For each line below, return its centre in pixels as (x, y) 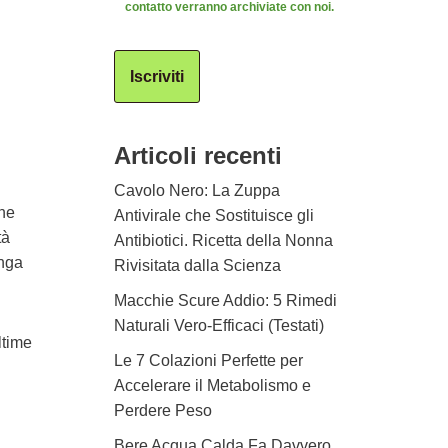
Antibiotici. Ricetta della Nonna (223, 240)
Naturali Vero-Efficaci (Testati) (218, 325)
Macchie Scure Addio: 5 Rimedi (225, 300)
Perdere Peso (162, 410)
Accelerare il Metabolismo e (212, 385)
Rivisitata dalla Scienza (197, 265)
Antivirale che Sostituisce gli (213, 215)
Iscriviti (156, 76)
